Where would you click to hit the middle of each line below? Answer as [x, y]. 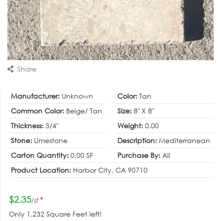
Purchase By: [140, 155]
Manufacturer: [36, 96]
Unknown [77, 96]
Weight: [131, 125]
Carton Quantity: [41, 155]
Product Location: [42, 170]
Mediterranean [184, 140]
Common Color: [38, 110]
